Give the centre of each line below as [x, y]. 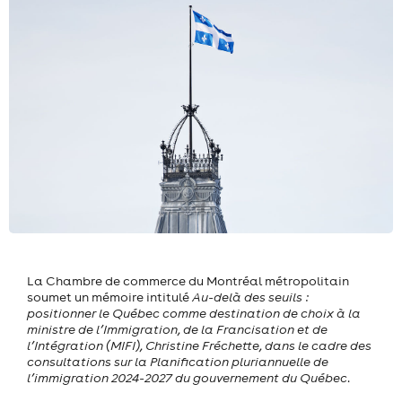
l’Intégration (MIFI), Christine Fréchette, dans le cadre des [199, 346]
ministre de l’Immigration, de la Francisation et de [177, 330]
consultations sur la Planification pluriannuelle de [178, 362]
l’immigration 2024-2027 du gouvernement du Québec [187, 378]
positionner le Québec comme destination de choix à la [194, 314]
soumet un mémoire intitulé [109, 297]
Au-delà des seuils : [250, 297]
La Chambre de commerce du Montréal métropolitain [188, 281]
